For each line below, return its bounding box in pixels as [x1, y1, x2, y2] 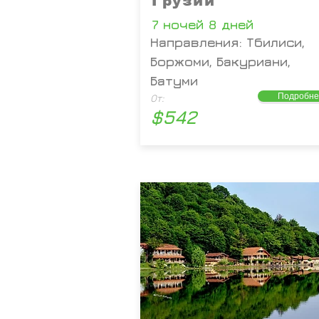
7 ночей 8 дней [152, 17, 253, 32]
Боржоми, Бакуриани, [150, 54, 291, 69]
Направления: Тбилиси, [150, 35, 305, 50]
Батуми [150, 73, 198, 88]
